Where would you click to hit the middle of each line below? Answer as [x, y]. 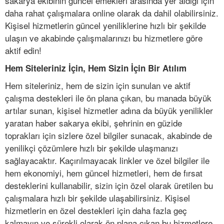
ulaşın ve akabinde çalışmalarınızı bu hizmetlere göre [104, 38]
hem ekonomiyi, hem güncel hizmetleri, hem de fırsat [104, 173]
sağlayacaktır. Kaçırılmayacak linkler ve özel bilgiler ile [107, 160]
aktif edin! [23, 50]
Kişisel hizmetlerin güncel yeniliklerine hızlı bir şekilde [105, 25]
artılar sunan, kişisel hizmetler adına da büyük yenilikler [109, 110]
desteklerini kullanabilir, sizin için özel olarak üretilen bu [109, 185]
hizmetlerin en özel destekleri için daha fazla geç [96, 210]
